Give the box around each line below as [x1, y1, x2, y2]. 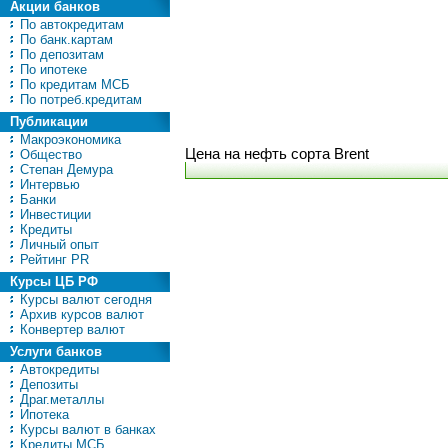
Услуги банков [10, 344, 102, 359]
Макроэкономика [16, 132, 121, 147]
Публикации [10, 114, 88, 129]
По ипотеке [16, 62, 87, 77]
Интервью [16, 177, 80, 192]
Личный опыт [16, 237, 99, 252]
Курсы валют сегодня [16, 292, 152, 307]
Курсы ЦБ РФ [10, 274, 98, 289]
